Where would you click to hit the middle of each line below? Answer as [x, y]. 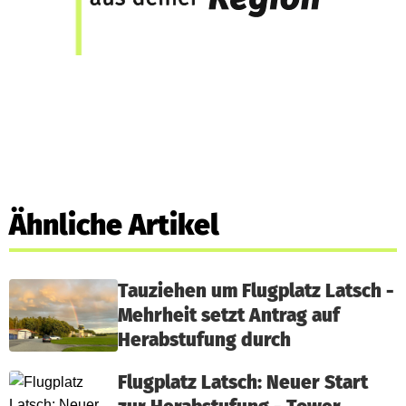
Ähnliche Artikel [114, 225]
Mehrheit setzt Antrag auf [229, 316]
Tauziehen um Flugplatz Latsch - [256, 292]
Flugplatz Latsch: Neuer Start [243, 383]
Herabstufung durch [204, 341]
